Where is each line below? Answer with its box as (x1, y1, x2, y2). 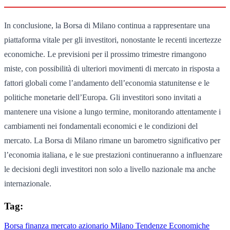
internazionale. (4, 179, 51, 188)
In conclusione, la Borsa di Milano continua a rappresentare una (4, 21, 210, 30)
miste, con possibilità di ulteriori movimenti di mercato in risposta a (4, 64, 220, 73)
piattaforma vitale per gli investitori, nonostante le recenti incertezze (4, 35, 221, 44)
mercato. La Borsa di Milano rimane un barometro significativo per (4, 136, 220, 145)
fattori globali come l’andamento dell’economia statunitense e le (4, 78, 209, 87)
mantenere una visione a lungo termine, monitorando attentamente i (4, 107, 221, 116)
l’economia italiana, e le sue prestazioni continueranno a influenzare (4, 150, 222, 159)
